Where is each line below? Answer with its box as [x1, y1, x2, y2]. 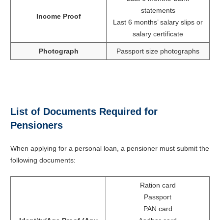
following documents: [10, 156, 76, 164]
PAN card [143, 204, 172, 213]
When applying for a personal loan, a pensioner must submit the [10, 144, 209, 152]
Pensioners [10, 119, 63, 131]
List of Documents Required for [10, 106, 158, 117]
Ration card [139, 181, 176, 189]
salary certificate [133, 29, 183, 38]
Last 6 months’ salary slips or [113, 18, 203, 26]
